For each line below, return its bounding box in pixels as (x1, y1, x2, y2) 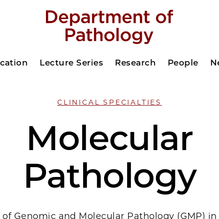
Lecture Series (40, 58, 104, 67)
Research (115, 58, 156, 67)
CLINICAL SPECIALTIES (57, 98, 162, 107)
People (167, 58, 198, 67)
